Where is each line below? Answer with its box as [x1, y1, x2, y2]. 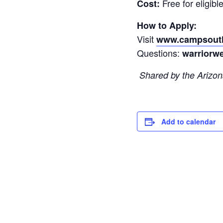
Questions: [136, 46, 182, 60]
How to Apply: [136, 19, 197, 32]
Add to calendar [161, 116, 216, 127]
